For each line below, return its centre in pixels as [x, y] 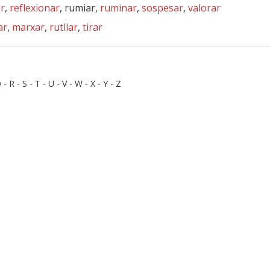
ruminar [118, 8]
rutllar [64, 27]
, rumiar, [80, 8]
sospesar [162, 8]
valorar [204, 8]
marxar [28, 27]
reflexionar [35, 8]
